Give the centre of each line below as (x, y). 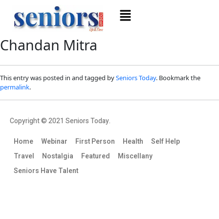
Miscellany (135, 156)
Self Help (165, 141)
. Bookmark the (178, 77)
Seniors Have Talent (46, 171)
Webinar (54, 141)
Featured (96, 156)
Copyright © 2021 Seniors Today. (60, 121)
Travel (24, 156)
